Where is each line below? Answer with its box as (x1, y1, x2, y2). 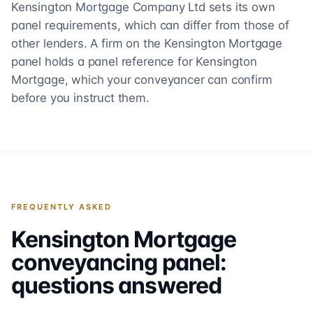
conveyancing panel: (11, 249, 226, 276)
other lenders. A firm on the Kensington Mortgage (11, 36, 282, 50)
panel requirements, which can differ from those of (11, 18, 289, 32)
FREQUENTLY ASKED (11, 202, 112, 212)
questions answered (11, 272, 221, 299)
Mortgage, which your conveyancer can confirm (11, 73, 272, 87)
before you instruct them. (11, 91, 150, 105)
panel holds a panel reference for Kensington (11, 54, 257, 68)
